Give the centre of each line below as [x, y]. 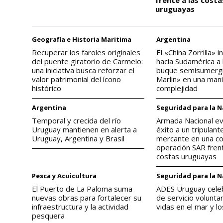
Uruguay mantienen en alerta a [84, 129]
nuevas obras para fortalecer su [87, 197]
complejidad [177, 88]
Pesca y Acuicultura [64, 175]
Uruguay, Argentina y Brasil [78, 138]
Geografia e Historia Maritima [82, 39]
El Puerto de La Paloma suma [82, 188]
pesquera [48, 215]
